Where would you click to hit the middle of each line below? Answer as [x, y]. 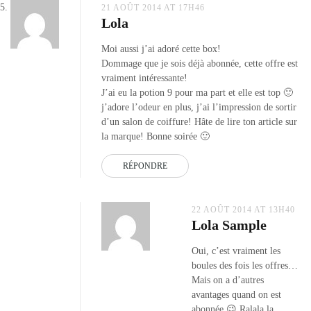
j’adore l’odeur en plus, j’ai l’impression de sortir [199, 107]
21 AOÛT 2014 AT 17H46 [153, 7]
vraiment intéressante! [144, 78]
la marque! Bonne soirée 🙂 [155, 136]
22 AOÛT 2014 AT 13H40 [243, 209]
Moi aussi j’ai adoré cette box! [161, 49]
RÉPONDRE [145, 166]
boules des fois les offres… [245, 265]
